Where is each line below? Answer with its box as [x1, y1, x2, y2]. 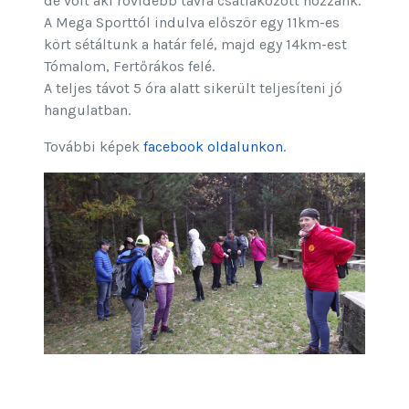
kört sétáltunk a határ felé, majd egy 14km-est [44, 36, 347, 54]
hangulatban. [44, 101, 131, 120]
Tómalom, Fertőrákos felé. [44, 58, 215, 76]
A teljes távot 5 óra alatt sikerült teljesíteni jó [44, 79, 342, 98]
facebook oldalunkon [143, 138, 283, 156]
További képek [44, 138, 143, 156]
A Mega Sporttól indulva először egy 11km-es [44, 14, 340, 32]
